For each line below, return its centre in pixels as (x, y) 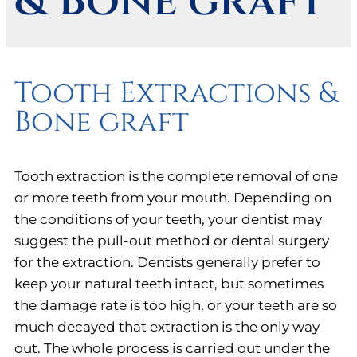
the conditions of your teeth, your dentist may (168, 219)
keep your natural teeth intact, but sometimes (169, 284)
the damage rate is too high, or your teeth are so (176, 305)
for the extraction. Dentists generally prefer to (167, 262)
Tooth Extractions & (176, 93)
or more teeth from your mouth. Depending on (173, 198)
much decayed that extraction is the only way (167, 327)
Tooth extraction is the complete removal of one (176, 176)
